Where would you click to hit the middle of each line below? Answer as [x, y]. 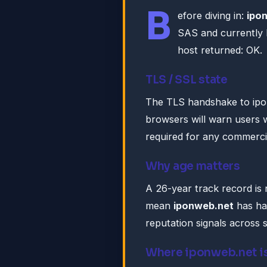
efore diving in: [212, 16]
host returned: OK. [220, 50]
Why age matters [193, 166]
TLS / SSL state [187, 80]
